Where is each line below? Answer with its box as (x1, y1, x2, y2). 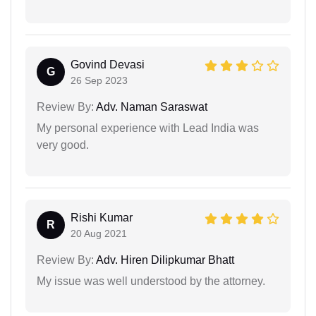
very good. (37, 138, 89, 151)
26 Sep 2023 (71, 74, 128, 86)
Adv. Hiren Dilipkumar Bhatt (94, 253, 234, 266)
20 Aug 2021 (71, 227, 127, 239)
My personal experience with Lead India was (37, 121, 259, 134)
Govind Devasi (71, 58, 145, 71)
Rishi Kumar (71, 211, 133, 224)
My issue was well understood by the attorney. (37, 274, 265, 287)
